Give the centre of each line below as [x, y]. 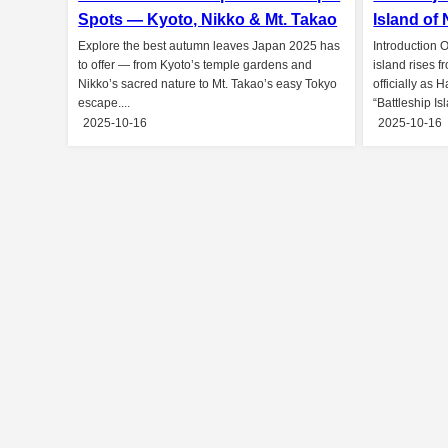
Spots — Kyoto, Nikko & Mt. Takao [208, 19]
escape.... [104, 103]
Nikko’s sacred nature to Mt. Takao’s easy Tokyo [208, 84]
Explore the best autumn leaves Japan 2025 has [209, 46]
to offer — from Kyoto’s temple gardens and [195, 65]
